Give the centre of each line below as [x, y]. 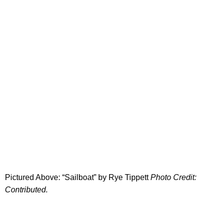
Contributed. [26, 190]
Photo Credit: [173, 178]
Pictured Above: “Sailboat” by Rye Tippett [78, 178]
